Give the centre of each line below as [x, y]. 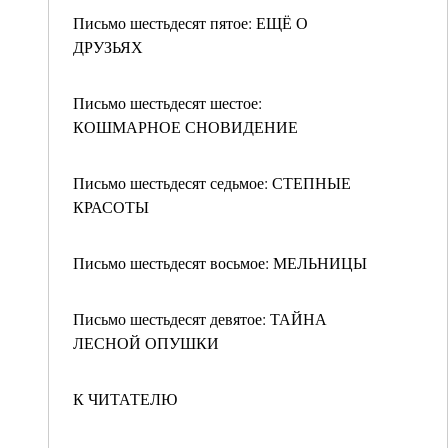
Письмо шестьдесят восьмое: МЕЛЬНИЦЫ [220, 262]
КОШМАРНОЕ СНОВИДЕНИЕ [185, 126]
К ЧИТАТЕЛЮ [125, 398]
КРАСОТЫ [111, 206]
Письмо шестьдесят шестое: [167, 102]
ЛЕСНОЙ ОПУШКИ [146, 342]
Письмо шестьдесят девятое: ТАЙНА [200, 318]
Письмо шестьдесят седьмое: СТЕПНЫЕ [212, 182]
